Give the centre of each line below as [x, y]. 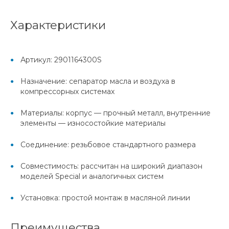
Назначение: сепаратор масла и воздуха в [98, 82]
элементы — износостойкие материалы [93, 123]
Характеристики [58, 25]
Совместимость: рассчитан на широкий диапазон [111, 166]
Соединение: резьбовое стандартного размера [108, 145]
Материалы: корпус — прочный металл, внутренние [116, 113]
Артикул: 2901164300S [61, 60]
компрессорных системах [67, 92]
